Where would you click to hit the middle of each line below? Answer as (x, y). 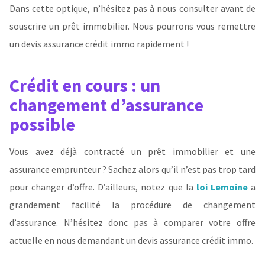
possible (46, 124)
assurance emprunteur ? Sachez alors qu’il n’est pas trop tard (132, 169)
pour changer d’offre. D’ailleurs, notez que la (103, 187)
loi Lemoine (222, 187)
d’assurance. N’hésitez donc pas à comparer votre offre (132, 222)
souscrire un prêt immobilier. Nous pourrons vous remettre (132, 26)
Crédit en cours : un (85, 85)
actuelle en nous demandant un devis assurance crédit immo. (131, 240)
